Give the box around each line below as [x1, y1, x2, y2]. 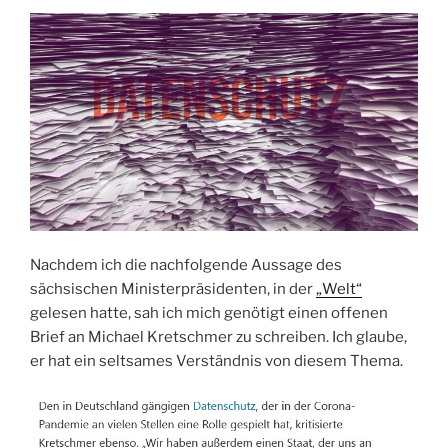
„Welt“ [316, 280, 362, 299]
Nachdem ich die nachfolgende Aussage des [30, 256, 342, 275]
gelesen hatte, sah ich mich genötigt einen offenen [30, 304, 388, 323]
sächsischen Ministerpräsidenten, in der [30, 280, 316, 299]
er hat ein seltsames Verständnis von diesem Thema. [30, 352, 403, 371]
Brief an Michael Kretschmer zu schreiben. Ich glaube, [30, 328, 407, 347]
